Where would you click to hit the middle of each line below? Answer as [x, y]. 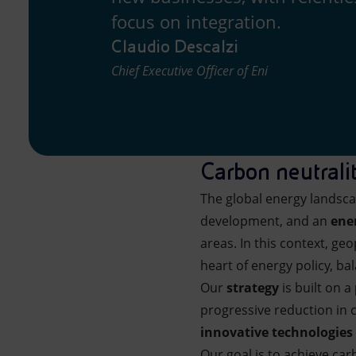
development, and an [265, 221]
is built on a [318, 288]
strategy [254, 288]
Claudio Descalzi [175, 46]
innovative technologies [277, 332]
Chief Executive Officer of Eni [190, 71]
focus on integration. [196, 21]
